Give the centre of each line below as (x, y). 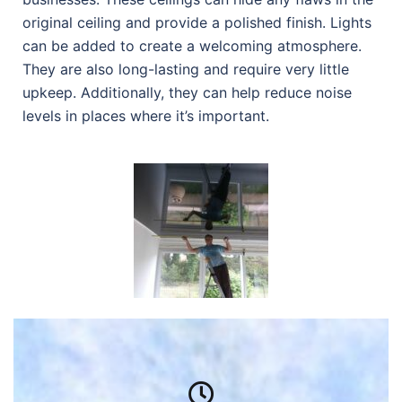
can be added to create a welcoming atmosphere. (192, 46)
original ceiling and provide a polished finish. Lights (197, 23)
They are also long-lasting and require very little (186, 70)
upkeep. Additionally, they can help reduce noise (187, 93)
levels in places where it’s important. (146, 116)
